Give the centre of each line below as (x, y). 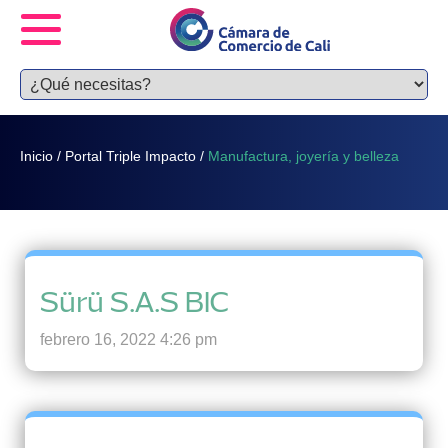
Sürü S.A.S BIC (134, 302)
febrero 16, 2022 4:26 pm (128, 339)
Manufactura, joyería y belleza (304, 156)
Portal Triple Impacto (131, 156)
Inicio (37, 156)
